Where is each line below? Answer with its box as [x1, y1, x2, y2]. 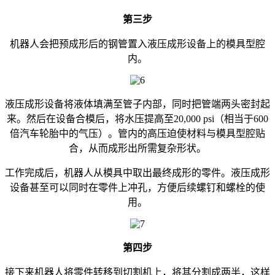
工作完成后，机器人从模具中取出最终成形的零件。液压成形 [5, 167, 270, 178]
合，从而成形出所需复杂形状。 [69, 142, 206, 153]
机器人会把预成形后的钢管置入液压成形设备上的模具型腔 [10, 38, 265, 49]
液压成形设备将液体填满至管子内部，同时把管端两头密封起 [5, 98, 270, 109]
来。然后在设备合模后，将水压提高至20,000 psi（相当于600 [7, 113, 268, 124]
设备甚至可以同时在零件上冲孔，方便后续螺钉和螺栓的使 [10, 182, 265, 193]
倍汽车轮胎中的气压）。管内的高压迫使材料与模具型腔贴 [10, 128, 265, 139]
